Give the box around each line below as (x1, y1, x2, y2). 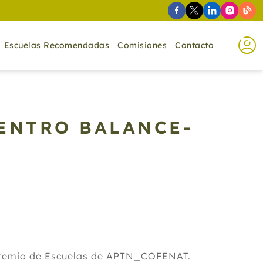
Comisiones (117, 40, 167, 50)
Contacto (175, 40, 214, 50)
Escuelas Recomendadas (4, 40, 109, 50)
